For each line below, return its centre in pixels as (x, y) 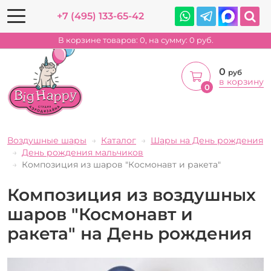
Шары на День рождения (207, 140)
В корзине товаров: (98, 41)
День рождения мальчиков (83, 152)
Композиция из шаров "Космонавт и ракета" (121, 165)
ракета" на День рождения (129, 233)
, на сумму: (167, 41)
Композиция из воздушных (132, 195)
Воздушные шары (47, 140)
